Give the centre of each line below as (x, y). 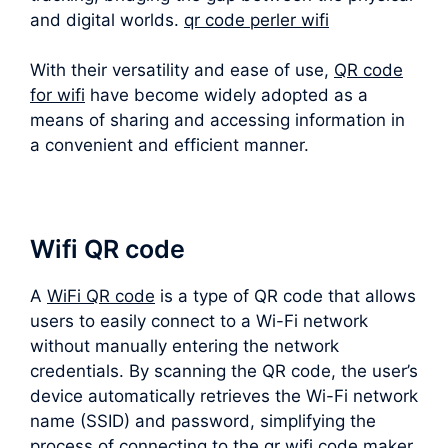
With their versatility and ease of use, (182, 70)
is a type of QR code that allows (285, 296)
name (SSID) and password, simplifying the (203, 421)
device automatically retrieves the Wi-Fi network (224, 396)
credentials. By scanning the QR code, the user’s (224, 371)
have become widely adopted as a (226, 95)
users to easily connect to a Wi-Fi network (199, 321)
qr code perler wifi (256, 19)
